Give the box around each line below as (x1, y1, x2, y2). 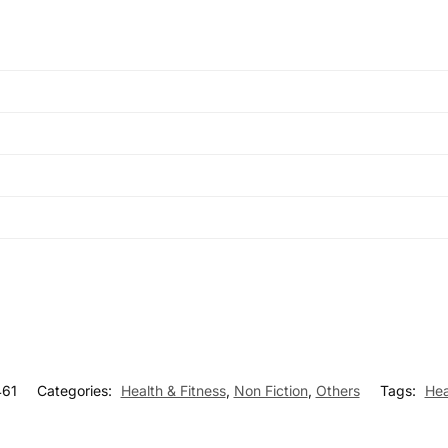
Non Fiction (233, 382, 308, 400)
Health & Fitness (120, 382, 226, 400)
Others (315, 382, 360, 400)
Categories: (36, 382, 116, 400)
